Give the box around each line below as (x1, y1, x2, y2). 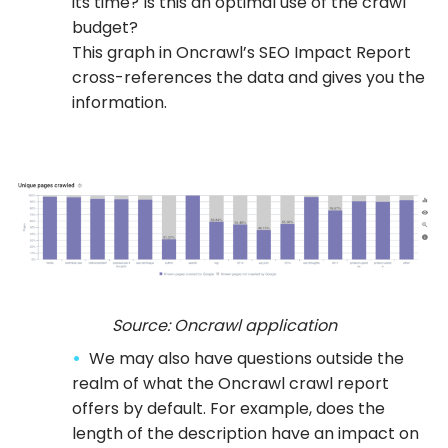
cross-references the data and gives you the (72, 65, 425, 89)
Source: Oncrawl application (111, 314, 337, 338)
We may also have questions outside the (89, 347, 404, 371)
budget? (72, 15, 138, 39)
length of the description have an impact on (72, 422, 419, 446)
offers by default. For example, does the (72, 397, 385, 421)
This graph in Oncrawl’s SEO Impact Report (72, 40, 411, 64)
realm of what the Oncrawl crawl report (72, 372, 389, 396)
